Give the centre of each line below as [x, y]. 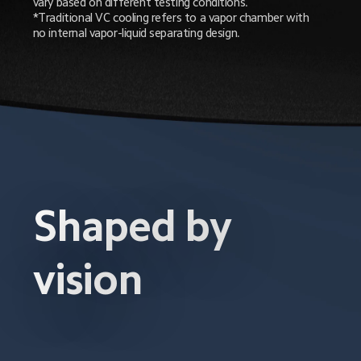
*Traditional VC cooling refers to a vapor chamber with [172, 18]
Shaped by [137, 226]
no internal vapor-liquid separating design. [136, 33]
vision [88, 279]
